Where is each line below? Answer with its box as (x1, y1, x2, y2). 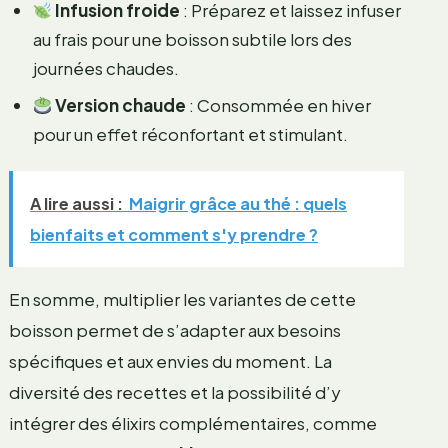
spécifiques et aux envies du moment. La (8, 350, 332, 373)
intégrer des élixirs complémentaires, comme (8, 412, 377, 435)
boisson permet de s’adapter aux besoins (8, 319, 341, 342)
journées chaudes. (32, 57, 179, 80)
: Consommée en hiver (186, 94, 372, 117)
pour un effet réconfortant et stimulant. (32, 123, 348, 146)
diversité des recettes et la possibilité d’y (8, 381, 341, 404)
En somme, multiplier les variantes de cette (8, 288, 356, 311)
